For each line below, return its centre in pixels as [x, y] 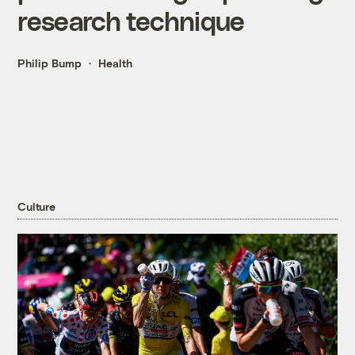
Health [116, 63]
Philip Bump [50, 63]
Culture [36, 207]
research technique [131, 21]
